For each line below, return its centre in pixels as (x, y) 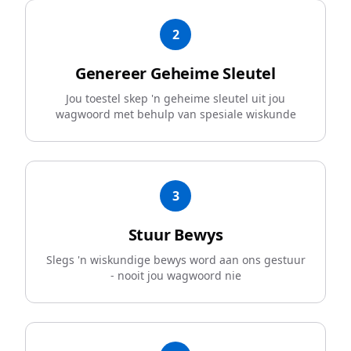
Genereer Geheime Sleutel (175, 73)
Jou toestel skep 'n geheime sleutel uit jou (175, 98)
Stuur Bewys (175, 235)
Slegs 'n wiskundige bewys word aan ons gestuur (175, 260)
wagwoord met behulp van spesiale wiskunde (175, 114)
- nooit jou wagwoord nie (175, 275)
